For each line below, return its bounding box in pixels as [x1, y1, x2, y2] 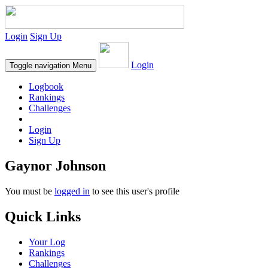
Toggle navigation [10, 61, 70, 70]
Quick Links [5, 208, 81, 224]
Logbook [29, 81, 63, 92]
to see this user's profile [90, 185, 179, 196]
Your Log [29, 236, 65, 247]
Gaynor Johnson [5, 157, 106, 173]
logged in [54, 185, 90, 196]
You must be [5, 185, 54, 196]
